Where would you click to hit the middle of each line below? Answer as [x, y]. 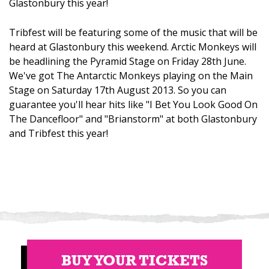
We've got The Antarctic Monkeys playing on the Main [131, 75]
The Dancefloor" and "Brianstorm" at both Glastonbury [133, 119]
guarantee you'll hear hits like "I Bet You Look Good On [133, 104]
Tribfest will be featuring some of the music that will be [133, 32]
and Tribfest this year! [59, 133]
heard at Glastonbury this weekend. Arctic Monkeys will [133, 47]
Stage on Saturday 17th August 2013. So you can [118, 90]
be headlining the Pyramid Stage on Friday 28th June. [128, 61]
